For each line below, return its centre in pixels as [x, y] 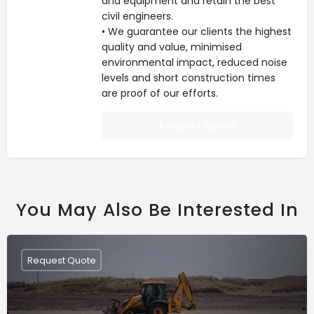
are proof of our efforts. [160, 93]
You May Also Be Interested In [157, 210]
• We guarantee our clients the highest [197, 32]
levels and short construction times [189, 78]
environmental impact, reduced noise [194, 62]
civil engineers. [137, 16]
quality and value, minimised [172, 47]
